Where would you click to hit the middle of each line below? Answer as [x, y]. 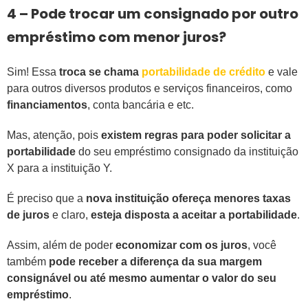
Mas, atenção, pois [53, 135]
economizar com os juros [180, 245]
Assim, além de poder [60, 245]
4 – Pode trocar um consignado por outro [153, 14]
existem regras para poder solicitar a [195, 135]
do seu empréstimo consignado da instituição [187, 152]
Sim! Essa [33, 72]
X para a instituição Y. [59, 168]
